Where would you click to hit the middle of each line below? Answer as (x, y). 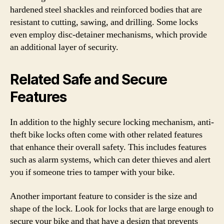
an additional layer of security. (64, 47)
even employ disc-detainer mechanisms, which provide (108, 35)
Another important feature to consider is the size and (103, 196)
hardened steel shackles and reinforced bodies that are (106, 10)
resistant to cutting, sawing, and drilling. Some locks (104, 22)
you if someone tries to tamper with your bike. (92, 172)
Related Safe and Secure (89, 79)
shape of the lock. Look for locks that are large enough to (112, 208)
